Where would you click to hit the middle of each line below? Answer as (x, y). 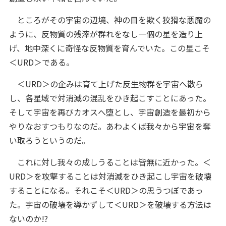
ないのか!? (28, 219)
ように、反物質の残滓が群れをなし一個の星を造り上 (106, 34)
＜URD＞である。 (41, 62)
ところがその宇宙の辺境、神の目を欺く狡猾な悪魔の (110, 20)
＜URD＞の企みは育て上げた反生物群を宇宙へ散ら (106, 84)
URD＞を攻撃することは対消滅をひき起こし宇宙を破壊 (110, 176)
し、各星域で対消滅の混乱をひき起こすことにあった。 (110, 98)
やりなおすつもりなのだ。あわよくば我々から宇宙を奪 (110, 126)
